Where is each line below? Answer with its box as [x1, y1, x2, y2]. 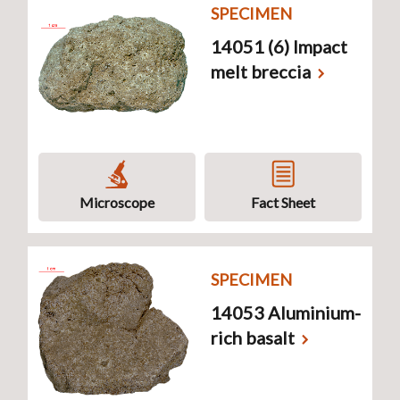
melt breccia [211, 61, 311, 83]
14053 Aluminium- [211, 302, 361, 324]
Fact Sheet [251, 194, 315, 212]
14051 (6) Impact [211, 36, 347, 58]
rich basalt [211, 327, 295, 349]
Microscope [79, 194, 154, 212]
